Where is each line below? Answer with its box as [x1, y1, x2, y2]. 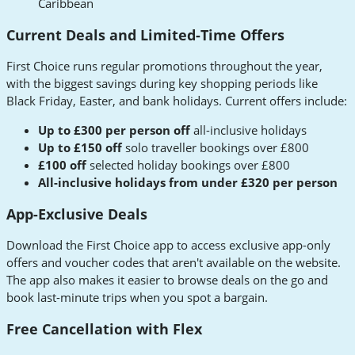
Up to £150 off [38, 139, 122, 156]
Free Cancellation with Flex [6, 319, 202, 338]
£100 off [38, 157, 86, 174]
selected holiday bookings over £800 [86, 157, 290, 174]
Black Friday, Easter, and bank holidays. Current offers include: [6, 93, 347, 109]
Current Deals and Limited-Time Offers [6, 25, 284, 44]
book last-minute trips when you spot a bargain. [6, 289, 268, 306]
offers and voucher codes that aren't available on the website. [6, 254, 341, 271]
